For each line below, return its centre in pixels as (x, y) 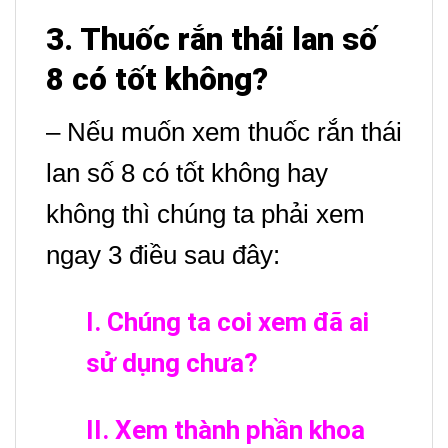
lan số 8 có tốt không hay (187, 172)
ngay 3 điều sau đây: (163, 254)
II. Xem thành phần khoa (225, 429)
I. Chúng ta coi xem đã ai (227, 321)
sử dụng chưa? (175, 362)
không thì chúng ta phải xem (205, 213)
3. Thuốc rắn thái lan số (211, 39)
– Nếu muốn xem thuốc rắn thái (224, 131)
